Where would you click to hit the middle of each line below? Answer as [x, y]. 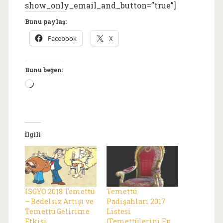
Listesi [119, 212]
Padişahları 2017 [136, 202]
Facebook [62, 38]
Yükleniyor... [59, 84]
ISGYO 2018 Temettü [59, 192]
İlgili [33, 134]
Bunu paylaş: [46, 21]
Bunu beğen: [44, 70]
